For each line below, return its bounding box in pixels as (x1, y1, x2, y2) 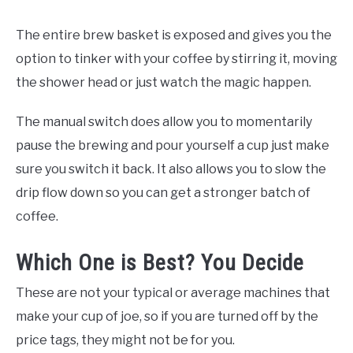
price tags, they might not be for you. (16, 332, 235, 347)
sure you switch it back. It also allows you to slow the (16, 161, 326, 176)
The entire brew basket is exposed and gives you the (16, 27, 332, 43)
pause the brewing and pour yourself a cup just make (16, 137, 329, 153)
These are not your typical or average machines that (16, 284, 330, 300)
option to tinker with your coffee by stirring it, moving (16, 50, 337, 66)
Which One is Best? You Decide (16, 249, 304, 276)
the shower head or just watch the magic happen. (16, 74, 311, 90)
